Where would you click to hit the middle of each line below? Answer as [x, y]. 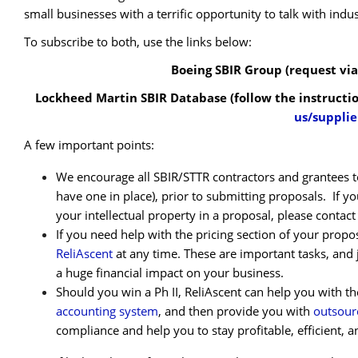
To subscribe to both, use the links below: [138, 41]
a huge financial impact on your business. [170, 273]
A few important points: [89, 145]
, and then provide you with [236, 311]
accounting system [107, 311]
